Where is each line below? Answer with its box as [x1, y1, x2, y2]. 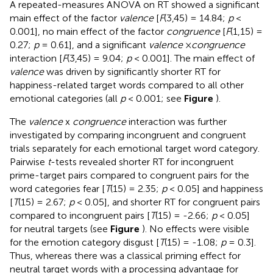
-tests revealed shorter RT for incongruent [51, 155, 234, 168]
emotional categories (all [10, 92, 120, 104]
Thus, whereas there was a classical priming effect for [10, 249, 241, 261]
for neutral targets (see [10, 222, 110, 235]
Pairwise [10, 155, 48, 168]
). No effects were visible [142, 222, 249, 235]
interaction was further [126, 115, 227, 127]
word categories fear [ [10, 182, 105, 194]
